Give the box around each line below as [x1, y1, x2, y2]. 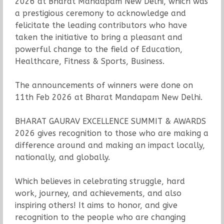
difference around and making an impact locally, [14, 140, 205, 150]
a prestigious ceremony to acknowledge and [14, 8, 186, 18]
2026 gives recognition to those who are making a [14, 128, 208, 138]
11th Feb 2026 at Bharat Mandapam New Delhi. [14, 92, 202, 102]
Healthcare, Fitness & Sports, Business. [14, 56, 164, 66]
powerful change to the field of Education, [14, 44, 182, 54]
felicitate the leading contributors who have [14, 20, 187, 30]
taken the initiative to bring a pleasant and [14, 32, 182, 42]
